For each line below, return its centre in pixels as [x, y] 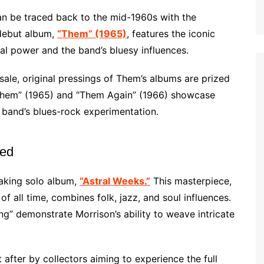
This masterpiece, [191, 181]
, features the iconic [171, 34]
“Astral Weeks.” [115, 181]
